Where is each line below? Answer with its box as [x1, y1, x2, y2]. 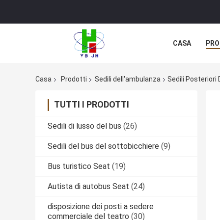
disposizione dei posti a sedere [48, 202, 154, 212]
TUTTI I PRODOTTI [54, 99, 129, 110]
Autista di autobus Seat [48, 182, 129, 192]
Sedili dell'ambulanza [95, 75, 161, 83]
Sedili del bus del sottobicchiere [48, 141, 159, 151]
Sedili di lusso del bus [48, 121, 121, 131]
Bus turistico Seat [48, 162, 110, 171]
